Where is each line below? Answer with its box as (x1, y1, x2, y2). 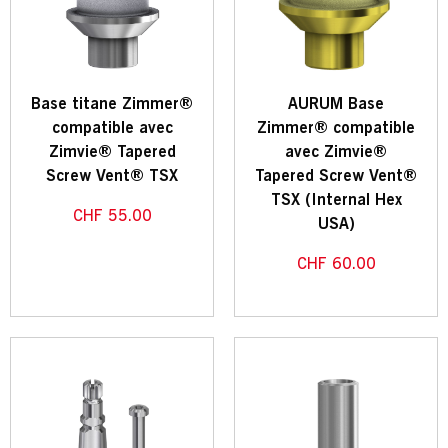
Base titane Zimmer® (31, 93, 193, 116)
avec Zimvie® (285, 141, 387, 164)
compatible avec (51, 117, 173, 140)
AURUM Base (288, 93, 384, 116)
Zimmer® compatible (257, 117, 415, 140)
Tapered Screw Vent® (255, 165, 417, 188)
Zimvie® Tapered (48, 141, 176, 164)
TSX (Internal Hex (270, 189, 402, 212)
